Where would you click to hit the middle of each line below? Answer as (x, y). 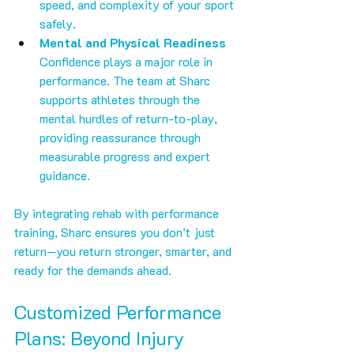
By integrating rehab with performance (118, 213)
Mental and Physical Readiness (133, 43)
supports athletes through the (121, 100)
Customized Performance (120, 312)
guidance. (65, 175)
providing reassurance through (122, 137)
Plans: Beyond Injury (102, 338)
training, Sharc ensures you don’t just (116, 232)
